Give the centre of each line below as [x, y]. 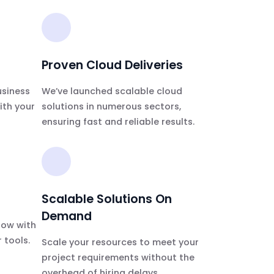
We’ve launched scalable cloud [112, 91]
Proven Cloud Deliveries [112, 65]
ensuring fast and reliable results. [118, 122]
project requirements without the [118, 258]
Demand [66, 217]
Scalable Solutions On [106, 199]
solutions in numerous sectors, [111, 107]
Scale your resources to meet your [120, 243]
